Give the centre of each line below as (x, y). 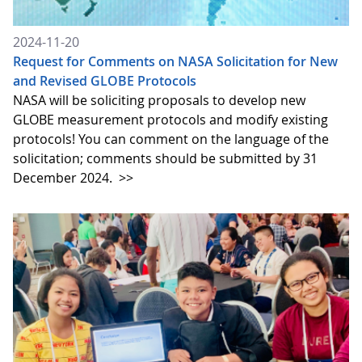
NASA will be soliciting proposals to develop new (159, 100)
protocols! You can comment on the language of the (171, 139)
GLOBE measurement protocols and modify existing (170, 119)
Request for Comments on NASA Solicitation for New (175, 61)
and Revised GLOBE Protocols (105, 80)
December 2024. (64, 177)
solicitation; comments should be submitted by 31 (165, 158)
